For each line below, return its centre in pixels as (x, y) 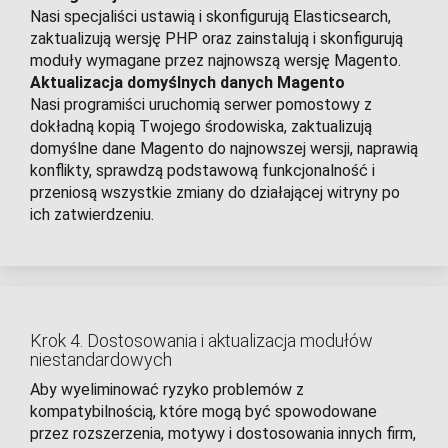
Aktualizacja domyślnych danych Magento (187, 83)
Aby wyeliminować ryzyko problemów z (167, 390)
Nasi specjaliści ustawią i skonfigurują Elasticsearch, (210, 17)
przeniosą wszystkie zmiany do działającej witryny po (215, 193)
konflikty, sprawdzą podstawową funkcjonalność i (202, 171)
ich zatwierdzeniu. (92, 215)
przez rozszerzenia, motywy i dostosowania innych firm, (223, 434)
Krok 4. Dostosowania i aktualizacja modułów (201, 341)
